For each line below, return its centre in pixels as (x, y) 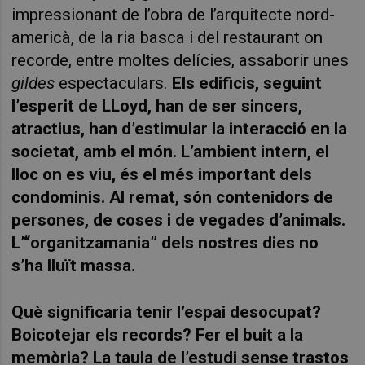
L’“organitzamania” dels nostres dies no (165, 242)
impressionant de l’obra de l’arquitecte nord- (174, 14)
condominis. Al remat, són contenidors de (173, 197)
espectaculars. (114, 83)
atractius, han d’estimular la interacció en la (180, 128)
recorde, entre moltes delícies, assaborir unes (180, 60)
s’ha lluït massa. (74, 265)
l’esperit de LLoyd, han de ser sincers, (157, 106)
